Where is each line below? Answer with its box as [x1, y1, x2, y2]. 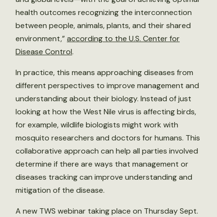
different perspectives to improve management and [15, 80, 199, 91]
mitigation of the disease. [15, 185, 105, 195]
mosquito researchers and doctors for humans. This [15, 133, 200, 143]
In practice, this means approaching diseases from [15, 67, 193, 77]
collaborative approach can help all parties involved [15, 146, 198, 156]
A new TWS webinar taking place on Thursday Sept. [15, 206, 198, 216]
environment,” [15, 33, 67, 44]
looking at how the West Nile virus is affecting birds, [15, 107, 196, 117]
